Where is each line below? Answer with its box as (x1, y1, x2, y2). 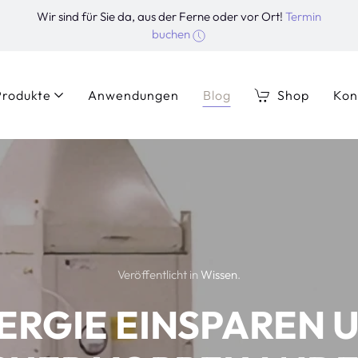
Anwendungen (87, 86, 179, 103)
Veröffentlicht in (117, 267, 201, 282)
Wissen (201, 267, 237, 282)
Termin (284, 9, 321, 24)
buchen (152, 26, 193, 42)
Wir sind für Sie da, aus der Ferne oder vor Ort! (36, 9, 285, 24)
